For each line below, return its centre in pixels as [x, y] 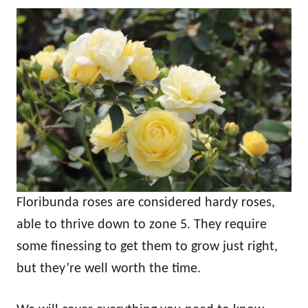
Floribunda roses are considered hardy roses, [146, 202]
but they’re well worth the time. [109, 268]
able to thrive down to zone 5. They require [142, 224]
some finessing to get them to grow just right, [147, 246]
